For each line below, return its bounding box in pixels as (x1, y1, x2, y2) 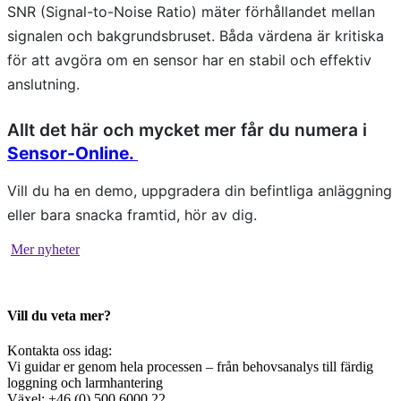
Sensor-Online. (7, 142, 138, 165)
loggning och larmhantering (7, 374, 163, 390)
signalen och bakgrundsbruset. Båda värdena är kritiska (7, 27, 384, 46)
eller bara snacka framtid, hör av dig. (7, 206, 257, 225)
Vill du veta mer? (7, 307, 111, 323)
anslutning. (7, 75, 80, 94)
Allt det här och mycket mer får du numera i (7, 119, 367, 141)
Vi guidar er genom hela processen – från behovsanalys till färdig (7, 358, 373, 374)
